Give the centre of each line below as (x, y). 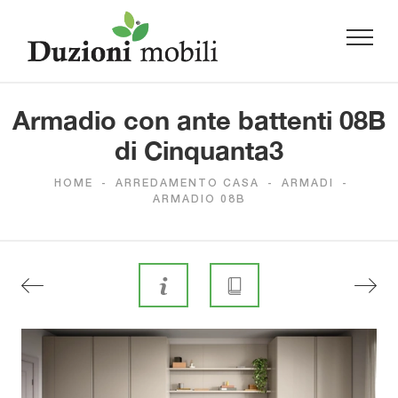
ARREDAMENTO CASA (187, 184)
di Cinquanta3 (199, 151)
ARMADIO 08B (199, 200)
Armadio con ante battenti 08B (199, 120)
